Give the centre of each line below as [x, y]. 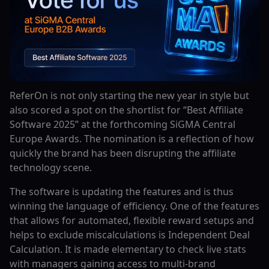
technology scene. [51, 167]
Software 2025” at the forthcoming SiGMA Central [122, 124]
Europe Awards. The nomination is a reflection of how [132, 138]
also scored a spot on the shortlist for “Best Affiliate [126, 110]
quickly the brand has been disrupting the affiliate [123, 153]
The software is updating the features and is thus [122, 191]
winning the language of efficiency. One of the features [134, 206]
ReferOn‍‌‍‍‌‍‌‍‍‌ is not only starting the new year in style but [129, 95]
